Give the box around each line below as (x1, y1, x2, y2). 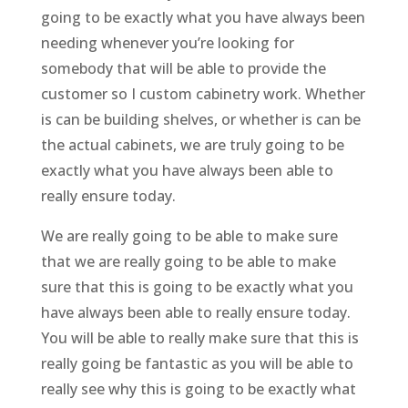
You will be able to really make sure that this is (40, 328, 359, 349)
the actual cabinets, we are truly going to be (40, 135, 344, 156)
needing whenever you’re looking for (40, 33, 294, 54)
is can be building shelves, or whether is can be (40, 109, 361, 130)
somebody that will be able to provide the (40, 58, 326, 79)
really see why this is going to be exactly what (40, 379, 356, 400)
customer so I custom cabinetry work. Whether (40, 84, 365, 105)
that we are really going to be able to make (40, 251, 336, 272)
